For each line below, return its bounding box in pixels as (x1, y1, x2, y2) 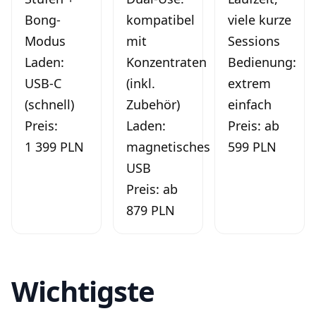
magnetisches (126, 138, 210, 155)
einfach (228, 95, 272, 113)
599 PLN (228, 138, 276, 155)
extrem (228, 74, 271, 92)
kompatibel (126, 11, 195, 28)
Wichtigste (11, 271, 154, 310)
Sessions (228, 32, 280, 49)
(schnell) (25, 95, 74, 113)
